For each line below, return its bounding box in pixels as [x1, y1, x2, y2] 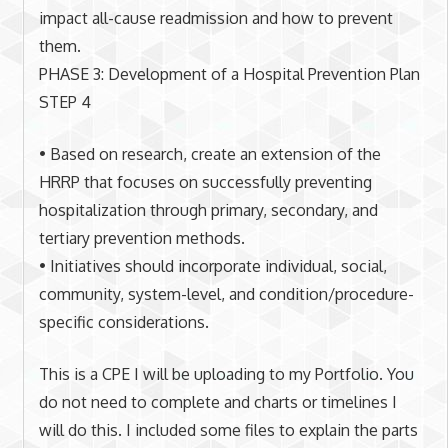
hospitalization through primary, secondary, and [38, 199, 378, 220]
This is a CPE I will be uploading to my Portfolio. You [38, 363, 414, 384]
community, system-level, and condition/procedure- [38, 283, 414, 304]
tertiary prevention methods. [38, 227, 245, 248]
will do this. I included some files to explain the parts [38, 419, 418, 440]
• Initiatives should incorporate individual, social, [38, 255, 387, 276]
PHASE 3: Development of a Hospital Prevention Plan [38, 63, 420, 84]
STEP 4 [38, 91, 91, 112]
